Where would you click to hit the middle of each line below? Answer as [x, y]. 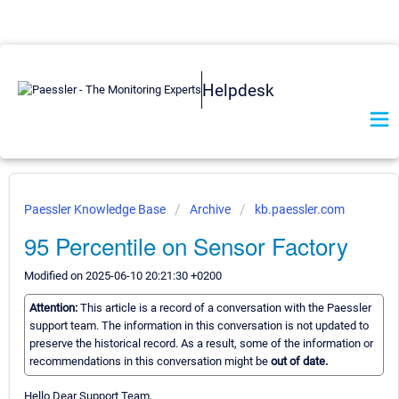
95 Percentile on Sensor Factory [186, 245]
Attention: [55, 308]
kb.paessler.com [300, 209]
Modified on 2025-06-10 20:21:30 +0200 [123, 276]
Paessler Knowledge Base [96, 209]
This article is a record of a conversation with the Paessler [226, 308]
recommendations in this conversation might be [150, 362]
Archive [210, 209]
